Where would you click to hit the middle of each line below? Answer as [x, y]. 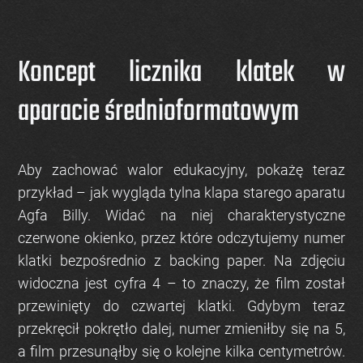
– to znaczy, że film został [253, 284]
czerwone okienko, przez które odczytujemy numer [181, 238]
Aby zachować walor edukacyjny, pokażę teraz [181, 170]
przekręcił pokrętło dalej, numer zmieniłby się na [176, 329]
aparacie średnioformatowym [158, 113]
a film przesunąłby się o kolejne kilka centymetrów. [181, 352]
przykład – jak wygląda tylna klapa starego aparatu [181, 193]
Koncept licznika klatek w [181, 74]
